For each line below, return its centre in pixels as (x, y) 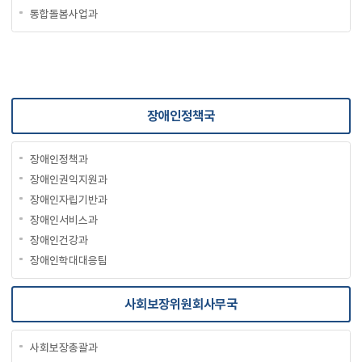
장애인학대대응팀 (68, 260)
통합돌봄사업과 (63, 13)
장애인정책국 (181, 116)
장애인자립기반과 (68, 199)
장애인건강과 (59, 240)
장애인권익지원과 (68, 179)
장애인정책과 (59, 159)
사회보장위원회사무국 (181, 304)
